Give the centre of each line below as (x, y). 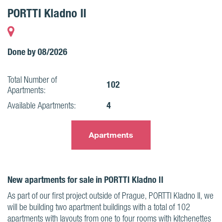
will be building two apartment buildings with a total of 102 (99, 207)
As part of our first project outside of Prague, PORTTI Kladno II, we (111, 195)
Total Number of (32, 80)
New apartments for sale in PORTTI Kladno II (85, 180)
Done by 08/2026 (37, 52)
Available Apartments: (42, 105)
